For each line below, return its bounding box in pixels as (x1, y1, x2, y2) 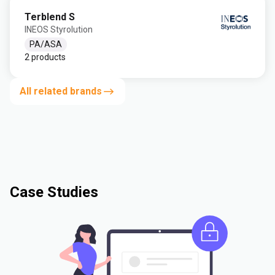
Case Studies (10, 184, 98, 201)
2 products (25, 52, 66, 62)
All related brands (20, 85, 102, 97)
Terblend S (25, 10, 75, 23)
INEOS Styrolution (25, 24, 93, 34)
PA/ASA (29, 39, 62, 49)
